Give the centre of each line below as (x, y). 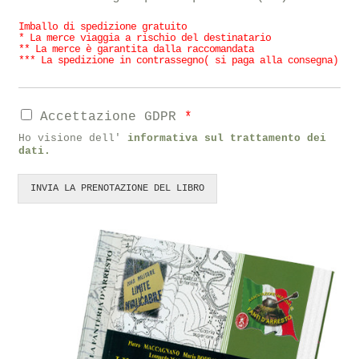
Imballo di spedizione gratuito (103, 27)
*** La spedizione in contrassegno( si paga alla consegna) (179, 61)
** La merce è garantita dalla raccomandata (137, 50)
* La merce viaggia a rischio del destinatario (145, 38)
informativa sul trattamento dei (227, 139)
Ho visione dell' (73, 139)
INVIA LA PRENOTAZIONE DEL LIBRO (118, 189)
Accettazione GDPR (113, 117)
